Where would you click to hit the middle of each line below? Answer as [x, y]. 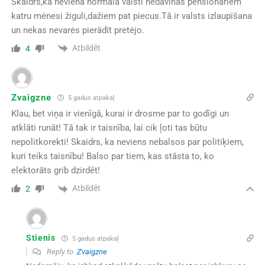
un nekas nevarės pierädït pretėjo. [77, 30]
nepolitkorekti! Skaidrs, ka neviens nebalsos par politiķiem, [127, 142]
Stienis [41, 238]
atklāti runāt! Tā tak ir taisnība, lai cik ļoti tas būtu [109, 128]
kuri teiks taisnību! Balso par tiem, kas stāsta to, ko [112, 156]
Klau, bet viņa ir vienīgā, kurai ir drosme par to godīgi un [120, 114]
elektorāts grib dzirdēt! [55, 171]
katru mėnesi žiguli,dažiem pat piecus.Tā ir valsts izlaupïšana [131, 16]
